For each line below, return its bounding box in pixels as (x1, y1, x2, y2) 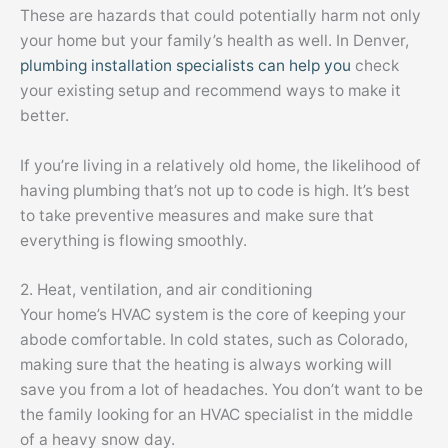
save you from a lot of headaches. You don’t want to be (20, 380, 423, 400)
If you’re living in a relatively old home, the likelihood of (20, 155, 421, 175)
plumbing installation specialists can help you (20, 55, 351, 75)
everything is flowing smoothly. (20, 230, 247, 250)
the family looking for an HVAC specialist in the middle (20, 405, 413, 425)
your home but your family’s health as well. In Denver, (20, 30, 409, 50)
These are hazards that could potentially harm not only (20, 5, 421, 25)
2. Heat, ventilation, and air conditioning (20, 280, 312, 300)
